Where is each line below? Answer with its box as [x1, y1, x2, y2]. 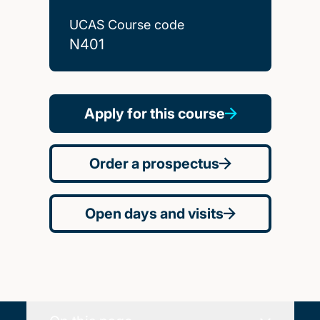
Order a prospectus [89, 154, 219, 172]
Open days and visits [85, 204, 224, 222]
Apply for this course [84, 104, 225, 122]
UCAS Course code [69, 16, 184, 32]
